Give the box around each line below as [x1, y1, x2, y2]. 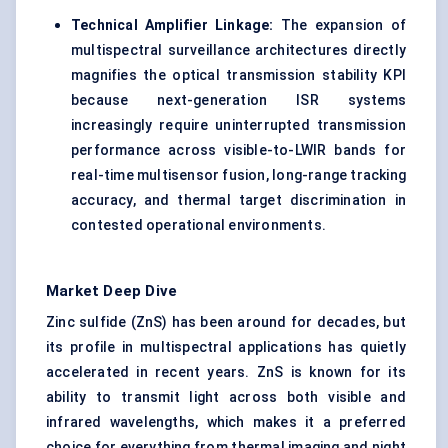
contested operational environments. [71, 217, 326, 234]
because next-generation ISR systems [71, 92, 406, 109]
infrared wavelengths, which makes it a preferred [46, 414, 406, 431]
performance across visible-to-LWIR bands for [71, 142, 406, 159]
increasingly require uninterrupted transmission [71, 117, 406, 134]
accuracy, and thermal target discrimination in [71, 192, 406, 209]
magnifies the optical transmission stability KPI [71, 67, 406, 84]
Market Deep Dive [46, 282, 178, 301]
